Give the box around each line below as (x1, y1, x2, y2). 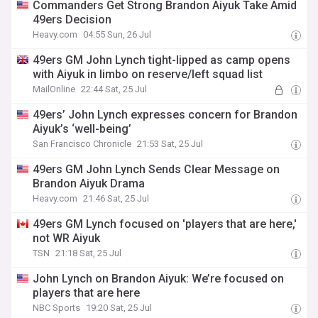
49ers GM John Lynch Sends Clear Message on (33, 163, 280, 176)
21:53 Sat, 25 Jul (137, 138, 204, 149)
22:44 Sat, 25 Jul (81, 84, 148, 94)
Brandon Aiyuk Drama (33, 177, 146, 190)
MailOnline (33, 84, 76, 94)
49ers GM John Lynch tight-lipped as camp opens (33, 53, 291, 67)
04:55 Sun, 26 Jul (83, 29, 152, 40)
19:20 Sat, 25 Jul (86, 302, 153, 313)
